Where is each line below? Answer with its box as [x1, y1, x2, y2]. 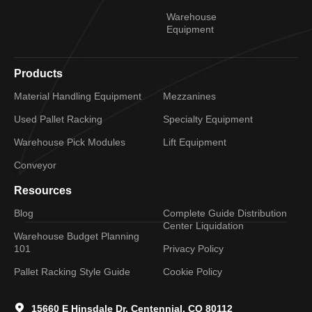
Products [14, 68, 63, 80]
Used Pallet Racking [14, 114, 102, 125]
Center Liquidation [163, 220, 244, 232]
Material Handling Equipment [14, 91, 141, 102]
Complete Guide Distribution [163, 208, 287, 219]
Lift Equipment [163, 136, 226, 148]
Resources [14, 185, 72, 197]
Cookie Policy [163, 266, 222, 278]
